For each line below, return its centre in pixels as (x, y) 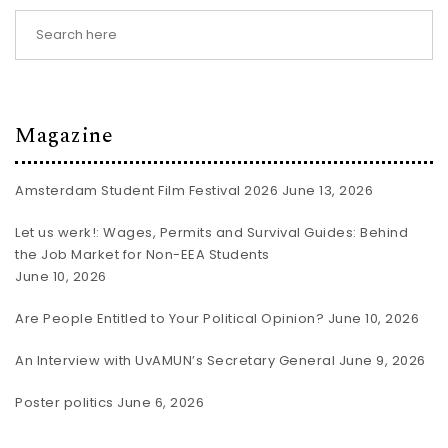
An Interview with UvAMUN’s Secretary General (175, 360)
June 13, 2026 (327, 190)
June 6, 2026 (160, 402)
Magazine (64, 135)
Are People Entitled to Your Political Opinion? (169, 318)
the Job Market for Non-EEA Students (142, 254)
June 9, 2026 (382, 360)
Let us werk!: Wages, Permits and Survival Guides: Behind (211, 232)
